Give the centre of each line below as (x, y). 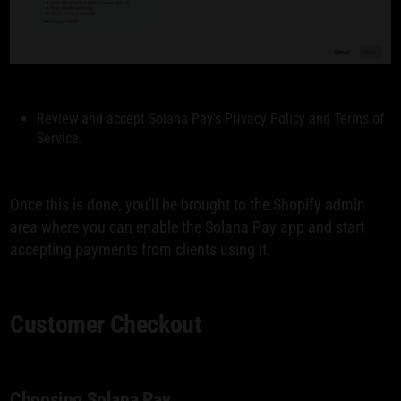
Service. (60, 138)
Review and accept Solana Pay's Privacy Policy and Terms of (211, 118)
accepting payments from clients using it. (141, 249)
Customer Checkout (106, 324)
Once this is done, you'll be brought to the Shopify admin (188, 204)
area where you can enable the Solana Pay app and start (188, 226)
